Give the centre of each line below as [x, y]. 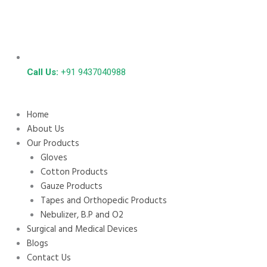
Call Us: [43, 72]
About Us [46, 129]
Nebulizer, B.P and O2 [82, 215]
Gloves [54, 158]
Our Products [53, 143]
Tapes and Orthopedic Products [103, 201]
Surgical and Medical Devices [82, 229]
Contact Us [49, 258]
